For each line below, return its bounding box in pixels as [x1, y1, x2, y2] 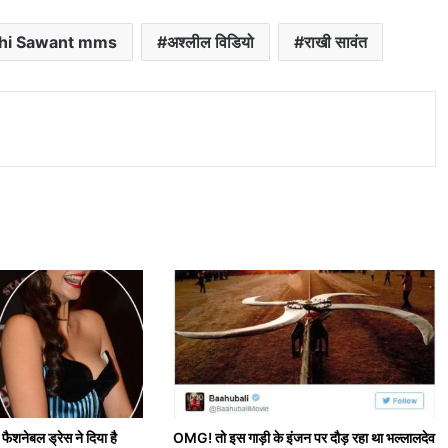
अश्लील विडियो [166, 32, 254, 52]
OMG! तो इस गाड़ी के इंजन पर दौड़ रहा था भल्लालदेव [173, 428, 436, 446]
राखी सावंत [303, 32, 367, 52]
